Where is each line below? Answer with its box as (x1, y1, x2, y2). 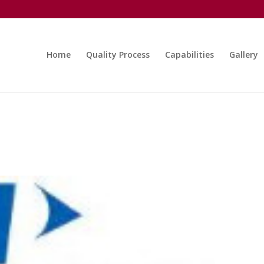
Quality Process (86, 48, 150, 60)
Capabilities (165, 48, 214, 60)
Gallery (229, 48, 258, 60)
